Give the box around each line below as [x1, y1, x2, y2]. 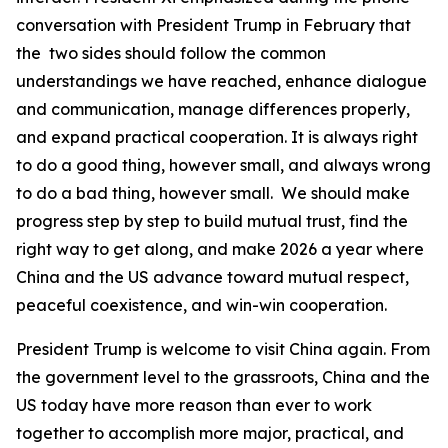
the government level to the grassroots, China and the [16, 367, 430, 387]
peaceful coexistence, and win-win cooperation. [16, 295, 387, 315]
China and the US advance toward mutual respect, [16, 267, 409, 287]
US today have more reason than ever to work [16, 395, 372, 415]
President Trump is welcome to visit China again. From [16, 339, 430, 359]
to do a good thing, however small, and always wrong [16, 155, 431, 175]
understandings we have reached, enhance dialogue [16, 71, 427, 91]
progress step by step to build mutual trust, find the [16, 211, 408, 231]
